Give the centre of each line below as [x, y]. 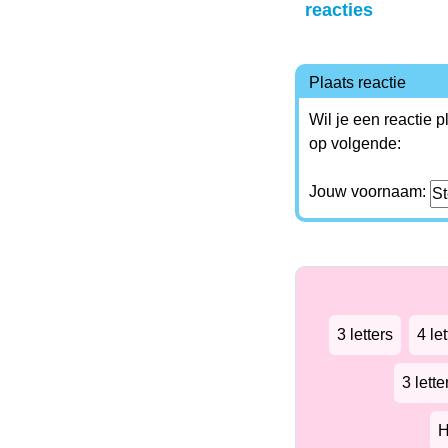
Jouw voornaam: [369, 191]
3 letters [364, 334]
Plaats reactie [357, 82]
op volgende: [354, 143]
